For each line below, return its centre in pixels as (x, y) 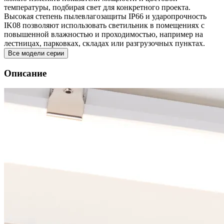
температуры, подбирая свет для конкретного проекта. (97, 7)
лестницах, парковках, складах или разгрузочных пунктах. (104, 43)
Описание (25, 73)
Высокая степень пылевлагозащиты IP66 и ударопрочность (105, 16)
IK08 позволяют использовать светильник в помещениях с (104, 25)
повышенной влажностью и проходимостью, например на (103, 34)
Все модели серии (36, 53)
